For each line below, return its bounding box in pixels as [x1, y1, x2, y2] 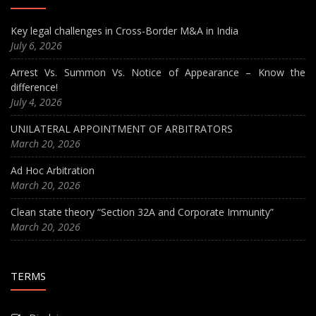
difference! [11, 80, 58, 95]
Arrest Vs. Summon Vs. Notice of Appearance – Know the [11, 66, 305, 80]
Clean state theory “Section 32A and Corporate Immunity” [11, 205, 274, 219]
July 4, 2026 [11, 95, 62, 109]
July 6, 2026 [11, 39, 62, 53]
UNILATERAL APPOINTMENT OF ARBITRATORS [11, 122, 233, 136]
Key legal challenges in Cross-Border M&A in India [11, 24, 238, 38]
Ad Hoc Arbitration [11, 164, 95, 178]
